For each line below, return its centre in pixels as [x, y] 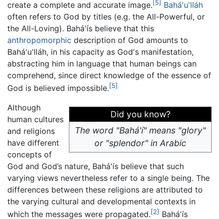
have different [33, 143]
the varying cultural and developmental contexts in [101, 202]
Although [24, 108]
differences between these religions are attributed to [105, 190]
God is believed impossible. [58, 88]
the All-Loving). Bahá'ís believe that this [81, 28]
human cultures [35, 120]
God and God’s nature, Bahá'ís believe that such [96, 166]
